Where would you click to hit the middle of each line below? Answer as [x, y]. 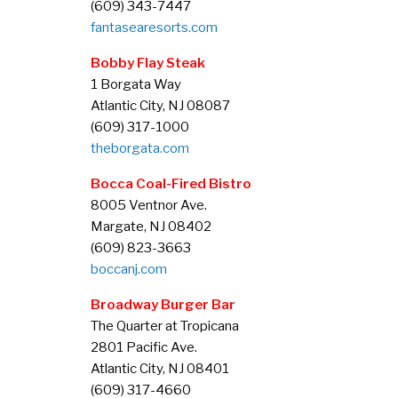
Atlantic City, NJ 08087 [160, 106]
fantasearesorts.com [154, 28]
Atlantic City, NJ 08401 [160, 369]
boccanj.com [129, 269]
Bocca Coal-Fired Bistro [171, 184]
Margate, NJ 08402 [151, 227]
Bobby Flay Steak [148, 63]
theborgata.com [140, 148]
